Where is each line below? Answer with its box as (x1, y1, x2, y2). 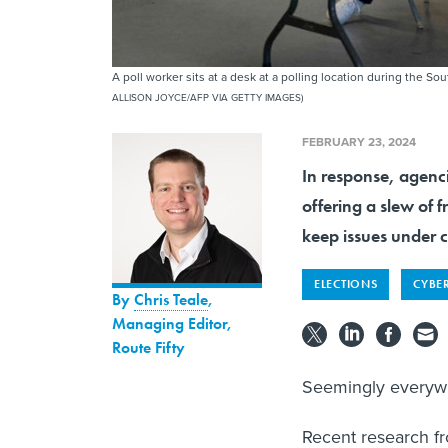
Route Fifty (112, 337, 185, 359)
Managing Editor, (112, 313, 232, 335)
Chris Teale (134, 289, 208, 311)
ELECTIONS (314, 276, 378, 293)
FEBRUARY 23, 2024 (302, 133, 416, 152)
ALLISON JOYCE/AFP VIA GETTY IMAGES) (112, 90, 303, 106)
